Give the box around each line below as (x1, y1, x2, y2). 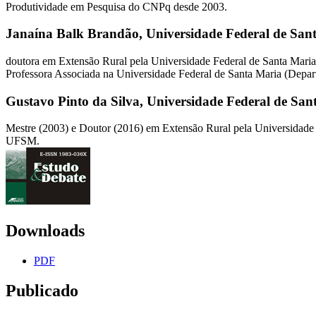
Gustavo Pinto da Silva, (6, 93, 147, 109)
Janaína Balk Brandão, (6, 26, 146, 42)
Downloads (6, 221, 85, 241)
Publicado (6, 281, 78, 300)
